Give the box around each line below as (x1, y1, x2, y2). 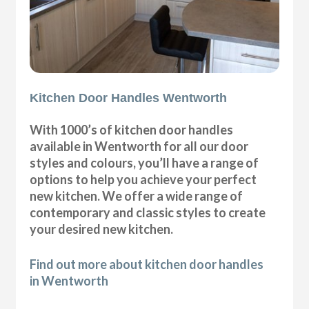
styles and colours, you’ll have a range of (30, 154, 259, 170)
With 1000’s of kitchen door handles (30, 121, 234, 137)
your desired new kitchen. (30, 221, 174, 237)
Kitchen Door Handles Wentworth (30, 90, 228, 105)
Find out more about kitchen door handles (30, 256, 264, 272)
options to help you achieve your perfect (30, 171, 257, 187)
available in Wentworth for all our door (30, 138, 249, 154)
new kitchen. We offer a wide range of (30, 188, 243, 203)
